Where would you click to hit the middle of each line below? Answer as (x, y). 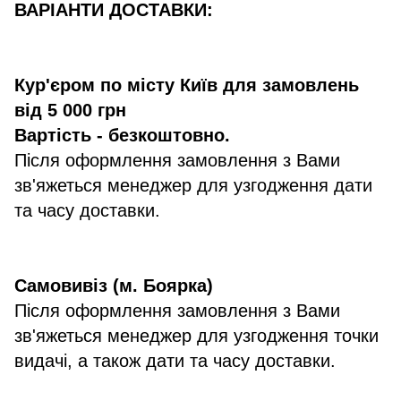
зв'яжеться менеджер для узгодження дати (193, 186)
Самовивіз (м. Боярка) (114, 286)
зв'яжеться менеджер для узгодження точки (196, 336)
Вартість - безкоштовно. (122, 136)
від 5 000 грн (70, 111)
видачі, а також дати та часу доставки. (175, 361)
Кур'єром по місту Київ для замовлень (187, 85)
